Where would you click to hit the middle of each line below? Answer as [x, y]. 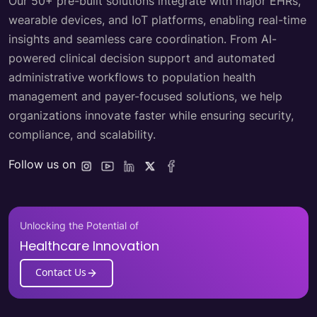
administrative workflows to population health [132, 77]
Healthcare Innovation [90, 246]
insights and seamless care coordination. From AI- [143, 39]
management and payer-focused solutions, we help [145, 97]
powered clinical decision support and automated [142, 58]
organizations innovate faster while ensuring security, [151, 116]
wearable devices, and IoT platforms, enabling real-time [157, 20]
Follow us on [42, 165]
